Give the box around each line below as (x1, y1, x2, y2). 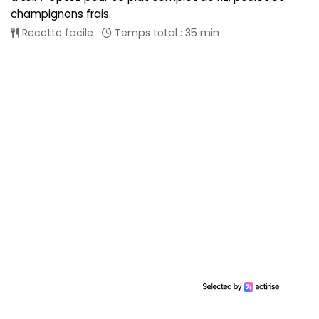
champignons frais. (11, 6, 111, 21)
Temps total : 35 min (112, 25, 219, 40)
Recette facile (19, 25, 93, 40)
